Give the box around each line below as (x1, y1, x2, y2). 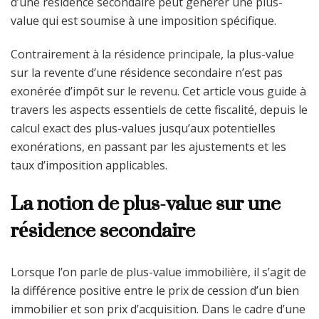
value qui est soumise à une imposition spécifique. (11, 13, 276, 29)
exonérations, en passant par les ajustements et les (11, 139, 286, 155)
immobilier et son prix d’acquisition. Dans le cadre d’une (11, 300, 305, 317)
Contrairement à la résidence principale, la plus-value (11, 46, 294, 63)
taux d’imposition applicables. (11, 157, 167, 174)
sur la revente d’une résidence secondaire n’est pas (11, 65, 283, 81)
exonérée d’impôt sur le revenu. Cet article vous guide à (11, 83, 306, 100)
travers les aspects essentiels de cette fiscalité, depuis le (11, 102, 308, 118)
